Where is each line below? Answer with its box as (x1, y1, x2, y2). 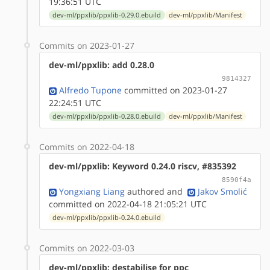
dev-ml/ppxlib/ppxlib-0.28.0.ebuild (52, 111, 162, 121)
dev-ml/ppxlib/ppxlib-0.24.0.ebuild (52, 213, 162, 222)
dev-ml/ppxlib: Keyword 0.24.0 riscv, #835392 (49, 160, 236, 172)
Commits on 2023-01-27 (39, 39, 134, 51)
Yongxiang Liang (59, 185, 125, 197)
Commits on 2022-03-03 (39, 242, 134, 254)
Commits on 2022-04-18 (39, 140, 134, 152)
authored (125, 185, 165, 197)
